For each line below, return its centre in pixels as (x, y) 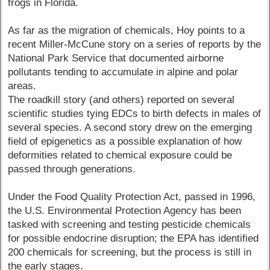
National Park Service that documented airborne (116, 58)
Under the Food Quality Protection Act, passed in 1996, (132, 196)
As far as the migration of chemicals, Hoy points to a (127, 30)
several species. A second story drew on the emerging (130, 127)
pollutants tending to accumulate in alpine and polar (123, 72)
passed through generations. (72, 169)
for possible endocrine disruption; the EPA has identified (133, 238)
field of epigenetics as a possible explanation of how (125, 141)
